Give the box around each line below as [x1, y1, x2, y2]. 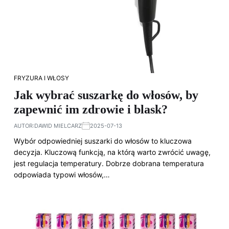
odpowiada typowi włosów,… [14, 170, 110, 179]
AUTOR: [14, 122, 34, 129]
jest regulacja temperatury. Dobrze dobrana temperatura [14, 159, 204, 168]
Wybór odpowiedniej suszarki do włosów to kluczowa [14, 136, 192, 145]
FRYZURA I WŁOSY [14, 74, 69, 82]
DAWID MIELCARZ [34, 122, 82, 129]
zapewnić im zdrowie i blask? [14, 103, 168, 116]
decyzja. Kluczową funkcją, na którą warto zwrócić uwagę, [14, 148, 211, 156]
